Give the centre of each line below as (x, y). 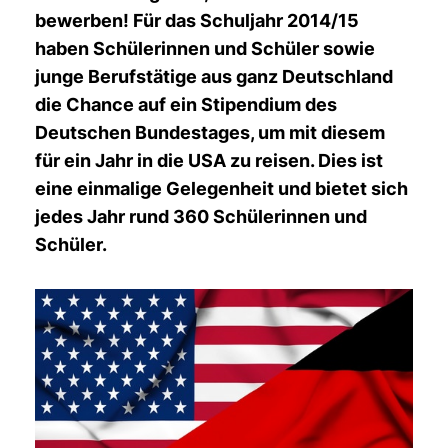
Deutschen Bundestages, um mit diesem (210, 132)
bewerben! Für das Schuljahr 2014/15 (197, 20)
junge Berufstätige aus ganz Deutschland (214, 76)
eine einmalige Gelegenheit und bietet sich (221, 188)
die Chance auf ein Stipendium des (186, 104)
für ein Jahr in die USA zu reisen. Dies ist (209, 160)
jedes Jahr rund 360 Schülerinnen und (201, 216)
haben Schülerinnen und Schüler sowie (205, 48)
